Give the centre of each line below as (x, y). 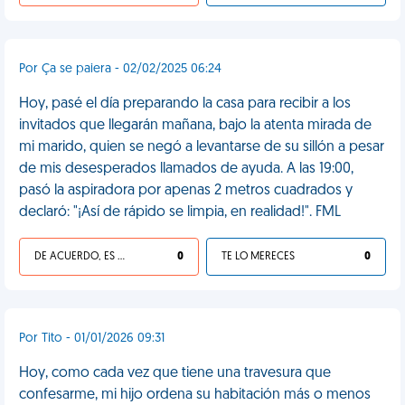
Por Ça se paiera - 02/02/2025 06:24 (120, 69)
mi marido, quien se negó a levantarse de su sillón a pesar (202, 147)
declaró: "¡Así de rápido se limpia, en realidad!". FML (180, 212)
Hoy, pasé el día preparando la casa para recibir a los (185, 104)
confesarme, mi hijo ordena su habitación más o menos (195, 395)
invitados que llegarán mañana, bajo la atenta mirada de (195, 126)
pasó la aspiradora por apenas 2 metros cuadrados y (186, 191)
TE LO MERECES (258, 257)
